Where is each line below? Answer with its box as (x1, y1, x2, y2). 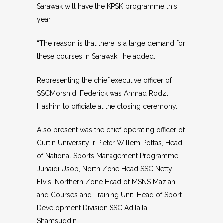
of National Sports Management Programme (37, 152, 178, 160)
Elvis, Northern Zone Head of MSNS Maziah (37, 178, 175, 186)
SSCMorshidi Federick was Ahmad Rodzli (37, 89, 170, 97)
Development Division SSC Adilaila (37, 204, 147, 212)
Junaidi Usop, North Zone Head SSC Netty (37, 165, 172, 173)
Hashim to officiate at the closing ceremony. (37, 102, 177, 110)
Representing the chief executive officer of (37, 76, 172, 84)
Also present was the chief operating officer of (37, 126, 185, 134)
